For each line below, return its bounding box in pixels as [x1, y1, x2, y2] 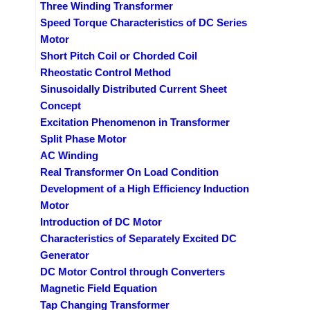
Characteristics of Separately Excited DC [40, 232, 237, 244]
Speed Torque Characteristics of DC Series [40, 16, 247, 28]
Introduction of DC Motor [40, 215, 162, 228]
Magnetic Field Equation [40, 282, 157, 294]
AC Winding [40, 149, 98, 161]
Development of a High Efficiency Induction [40, 182, 249, 194]
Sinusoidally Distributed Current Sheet [40, 82, 227, 95]
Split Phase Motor [40, 132, 127, 145]
